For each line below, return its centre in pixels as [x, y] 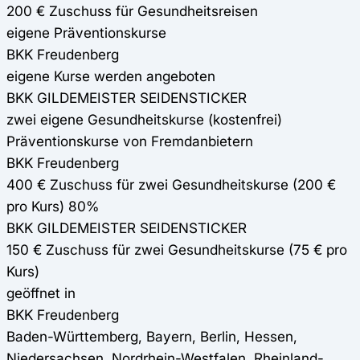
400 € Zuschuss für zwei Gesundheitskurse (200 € [171, 185]
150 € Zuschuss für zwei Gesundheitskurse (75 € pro [177, 250]
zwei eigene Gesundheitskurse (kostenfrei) [144, 120]
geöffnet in [41, 293]
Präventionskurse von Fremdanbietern [130, 141]
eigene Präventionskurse [86, 33]
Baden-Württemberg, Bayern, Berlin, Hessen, [152, 337]
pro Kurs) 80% [53, 207]
